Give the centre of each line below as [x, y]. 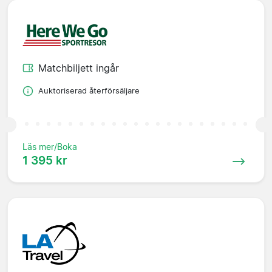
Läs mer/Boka [50, 147]
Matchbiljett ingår [79, 68]
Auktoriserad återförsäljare [89, 91]
